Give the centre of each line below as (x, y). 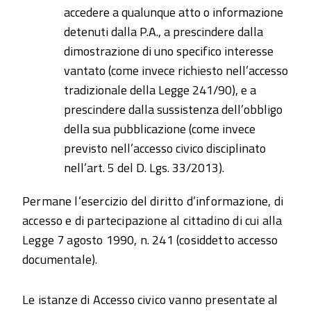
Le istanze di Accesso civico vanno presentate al (150, 300)
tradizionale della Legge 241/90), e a (160, 90)
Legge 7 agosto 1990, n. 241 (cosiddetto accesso (150, 240)
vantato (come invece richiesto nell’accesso (176, 70)
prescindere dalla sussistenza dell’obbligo (173, 109)
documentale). (60, 259)
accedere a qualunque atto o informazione (174, 12)
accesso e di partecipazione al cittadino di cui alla (152, 220)
